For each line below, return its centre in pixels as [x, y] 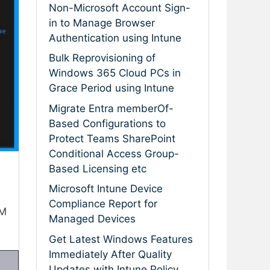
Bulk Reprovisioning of [102, 58]
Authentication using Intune [115, 38]
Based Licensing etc [98, 168]
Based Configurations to [107, 123]
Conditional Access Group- [114, 153]
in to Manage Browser [102, 23]
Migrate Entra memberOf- [111, 108]
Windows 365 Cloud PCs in [115, 73]
